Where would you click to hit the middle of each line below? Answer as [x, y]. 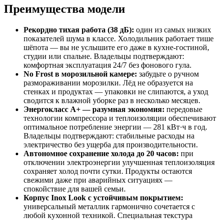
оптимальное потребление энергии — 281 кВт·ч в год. [115, 127]
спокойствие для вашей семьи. [75, 189]
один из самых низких [173, 30]
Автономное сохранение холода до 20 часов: [101, 154]
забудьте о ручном [168, 74]
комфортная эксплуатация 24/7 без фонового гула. [108, 65]
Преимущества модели [65, 9]
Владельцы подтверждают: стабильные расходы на [109, 136]
